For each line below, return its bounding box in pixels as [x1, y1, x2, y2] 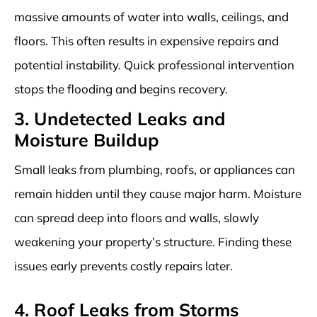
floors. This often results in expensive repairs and [14, 33, 279, 48]
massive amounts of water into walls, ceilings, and [14, 8, 289, 24]
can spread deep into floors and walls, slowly [14, 209, 259, 225]
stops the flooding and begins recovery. [14, 81, 228, 96]
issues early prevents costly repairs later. [14, 258, 233, 273]
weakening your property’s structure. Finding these [14, 234, 292, 249]
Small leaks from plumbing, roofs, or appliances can [14, 161, 295, 177]
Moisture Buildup [14, 128, 159, 151]
